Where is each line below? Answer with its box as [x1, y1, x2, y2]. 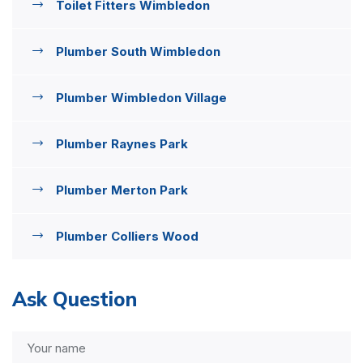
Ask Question [12, 286, 137, 311]
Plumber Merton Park [56, 181, 188, 198]
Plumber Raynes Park [56, 135, 188, 152]
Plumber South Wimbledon [56, 43, 220, 59]
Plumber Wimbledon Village [56, 89, 227, 105]
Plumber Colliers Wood [56, 228, 199, 244]
